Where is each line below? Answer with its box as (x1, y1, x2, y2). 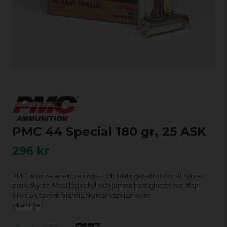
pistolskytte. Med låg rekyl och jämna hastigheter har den (12, 182, 199, 190)
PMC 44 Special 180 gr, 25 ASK (12, 124, 206, 139)
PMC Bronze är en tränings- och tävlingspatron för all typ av (12, 172, 204, 180)
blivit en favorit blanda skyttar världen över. (12, 192, 152, 199)
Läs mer (17, 201, 43, 209)
